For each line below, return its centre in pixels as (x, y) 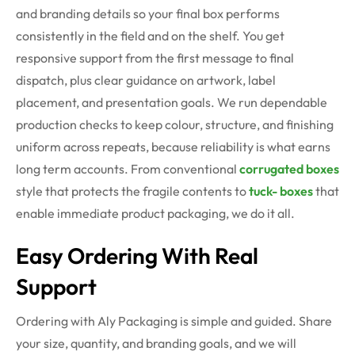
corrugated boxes (289, 169)
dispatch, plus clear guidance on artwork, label (146, 80)
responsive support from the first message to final (155, 58)
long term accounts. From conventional (128, 169)
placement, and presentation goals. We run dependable (172, 103)
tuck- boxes (281, 191)
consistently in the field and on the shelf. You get (150, 36)
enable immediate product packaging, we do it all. (155, 214)
